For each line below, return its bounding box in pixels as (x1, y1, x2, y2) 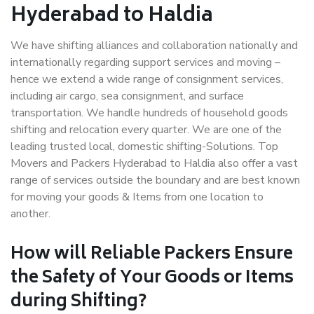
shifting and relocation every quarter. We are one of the (11, 122, 282, 137)
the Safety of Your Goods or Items (11, 264, 294, 294)
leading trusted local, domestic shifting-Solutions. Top (11, 139, 278, 154)
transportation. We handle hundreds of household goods (11, 105, 288, 121)
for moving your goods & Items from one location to (11, 189, 264, 205)
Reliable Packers (90, 240, 231, 270)
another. (11, 206, 50, 221)
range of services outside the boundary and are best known (11, 172, 300, 188)
